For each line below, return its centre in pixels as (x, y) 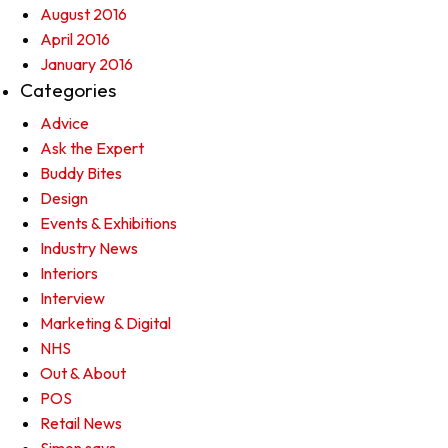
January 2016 (86, 64)
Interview (72, 298)
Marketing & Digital (105, 323)
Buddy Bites (81, 173)
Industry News (89, 248)
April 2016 (75, 39)
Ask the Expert (92, 148)
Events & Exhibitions (108, 223)
